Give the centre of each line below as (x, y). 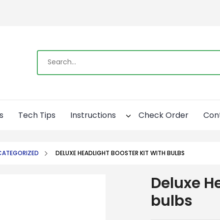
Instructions (93, 115)
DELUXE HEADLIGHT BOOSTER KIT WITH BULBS (120, 153)
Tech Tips (37, 115)
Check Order (164, 115)
